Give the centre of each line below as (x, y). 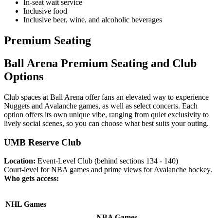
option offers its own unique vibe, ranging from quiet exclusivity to (106, 114)
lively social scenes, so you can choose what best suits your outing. (106, 123)
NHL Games (26, 204)
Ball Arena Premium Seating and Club (100, 63)
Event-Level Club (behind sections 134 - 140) (108, 161)
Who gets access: (32, 179)
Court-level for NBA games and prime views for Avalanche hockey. (109, 170)
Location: (21, 161)
